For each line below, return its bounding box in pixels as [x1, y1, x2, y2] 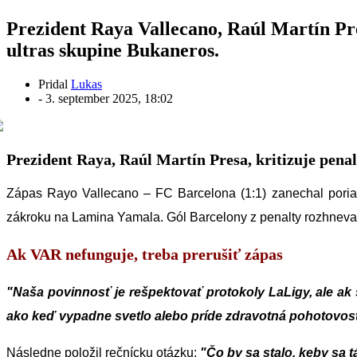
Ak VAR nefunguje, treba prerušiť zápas [6, 245, 283, 263]
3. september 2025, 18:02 [45, 91, 173, 105]
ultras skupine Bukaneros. [6, 39, 219, 61]
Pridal [38, 76, 71, 91]
